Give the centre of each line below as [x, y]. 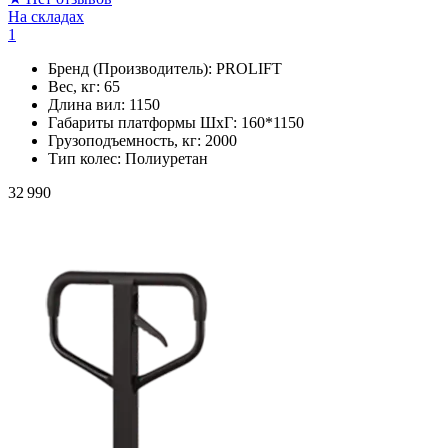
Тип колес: [86, 158]
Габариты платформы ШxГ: [144, 122]
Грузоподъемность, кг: [126, 140]
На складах [46, 16]
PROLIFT [249, 68]
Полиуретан [166, 158]
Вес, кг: [76, 86]
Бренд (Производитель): [132, 68]
